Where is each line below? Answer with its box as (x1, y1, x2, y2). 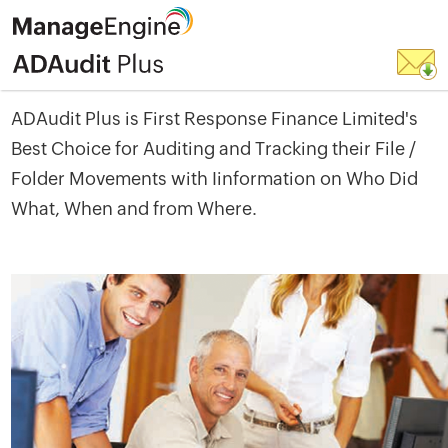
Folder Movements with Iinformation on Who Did (11, 168, 419, 189)
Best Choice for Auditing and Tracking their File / (11, 138, 417, 159)
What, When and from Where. (11, 198, 258, 219)
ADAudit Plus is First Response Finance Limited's (11, 108, 419, 129)
